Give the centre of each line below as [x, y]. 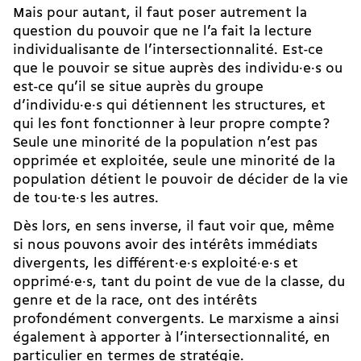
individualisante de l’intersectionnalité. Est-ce [168, 50]
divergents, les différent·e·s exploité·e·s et [156, 263]
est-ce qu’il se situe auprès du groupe [138, 87]
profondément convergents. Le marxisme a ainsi [176, 319]
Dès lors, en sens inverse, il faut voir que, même [174, 226]
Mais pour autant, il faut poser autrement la [160, 13]
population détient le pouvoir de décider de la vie [180, 180]
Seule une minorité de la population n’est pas [165, 143]
